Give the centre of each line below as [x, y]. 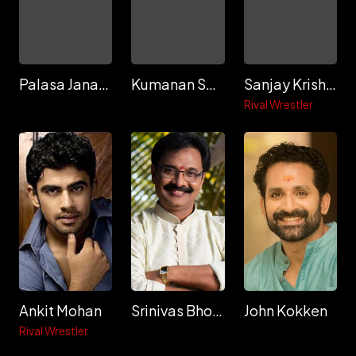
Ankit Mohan [60, 310]
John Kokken [285, 310]
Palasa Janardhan [104, 84]
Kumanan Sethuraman [211, 84]
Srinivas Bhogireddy [218, 310]
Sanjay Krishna [331, 84]
